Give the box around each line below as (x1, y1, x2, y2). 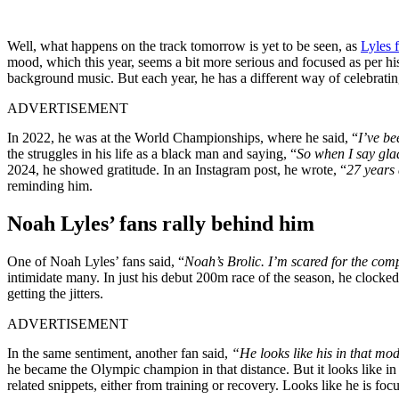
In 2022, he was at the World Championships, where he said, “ (7, 129, 358, 145)
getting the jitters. (7, 285, 103, 301)
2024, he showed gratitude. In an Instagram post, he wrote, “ (7, 161, 346, 177)
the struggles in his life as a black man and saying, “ (7, 145, 297, 161)
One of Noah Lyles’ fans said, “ (7, 253, 184, 269)
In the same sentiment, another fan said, (7, 345, 228, 361)
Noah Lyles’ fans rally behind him (7, 211, 314, 235)
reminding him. (7, 177, 93, 193)
